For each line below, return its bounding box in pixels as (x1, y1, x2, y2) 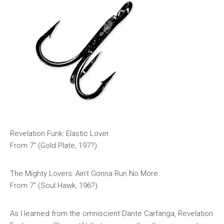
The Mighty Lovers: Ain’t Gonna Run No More (10, 169, 158, 178)
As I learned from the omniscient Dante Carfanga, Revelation (10, 209, 213, 218)
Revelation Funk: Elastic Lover (10, 129, 109, 138)
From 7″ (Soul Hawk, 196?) (10, 181, 97, 190)
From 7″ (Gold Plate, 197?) (10, 141, 97, 150)
